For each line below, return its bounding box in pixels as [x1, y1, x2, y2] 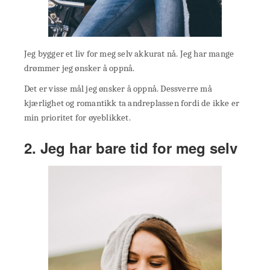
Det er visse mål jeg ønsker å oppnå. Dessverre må [24, 83, 212, 94]
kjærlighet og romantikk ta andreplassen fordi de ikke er [24, 97, 240, 108]
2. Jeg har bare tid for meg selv [24, 137, 237, 158]
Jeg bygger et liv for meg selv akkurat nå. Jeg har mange [24, 48, 234, 59]
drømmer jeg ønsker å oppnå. [24, 62, 135, 74]
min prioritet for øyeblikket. [24, 111, 131, 123]
